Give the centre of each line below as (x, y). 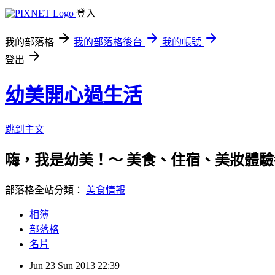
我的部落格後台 (108, 42)
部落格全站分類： (45, 190)
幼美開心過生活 (74, 95)
